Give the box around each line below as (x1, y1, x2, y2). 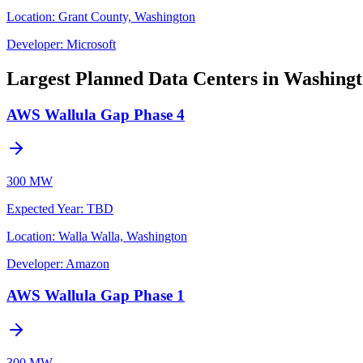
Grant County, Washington (58, 9, 195, 23)
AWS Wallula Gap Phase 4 (6, 105, 185, 123)
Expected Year (6, 202, 80, 216)
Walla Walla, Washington (58, 229, 187, 244)
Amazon (66, 257, 109, 271)
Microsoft (66, 36, 116, 51)
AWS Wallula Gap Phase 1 (6, 286, 185, 304)
